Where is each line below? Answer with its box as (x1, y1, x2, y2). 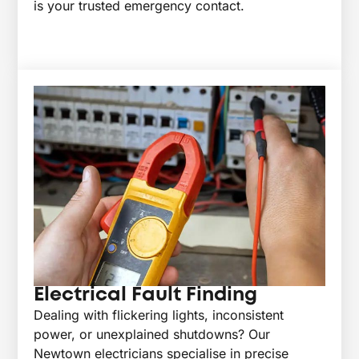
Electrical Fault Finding (34, 286, 258, 304)
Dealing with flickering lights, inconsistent (34, 306, 284, 323)
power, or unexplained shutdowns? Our (34, 325, 271, 342)
